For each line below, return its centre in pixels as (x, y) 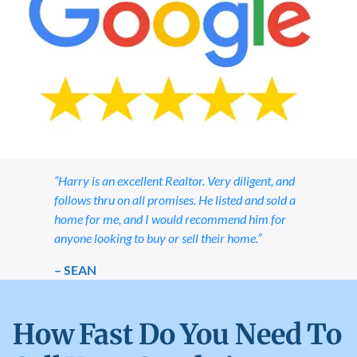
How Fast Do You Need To (177, 334)
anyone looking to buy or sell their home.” (157, 237)
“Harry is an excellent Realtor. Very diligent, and (174, 180)
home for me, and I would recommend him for (170, 218)
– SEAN (75, 269)
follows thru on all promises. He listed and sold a (175, 199)
